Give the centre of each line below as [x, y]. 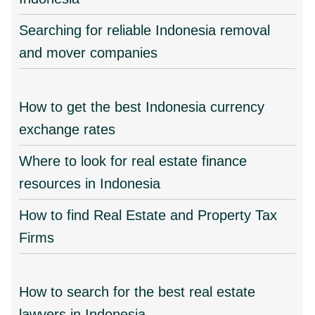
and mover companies [89, 53]
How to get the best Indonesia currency [142, 107]
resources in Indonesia [90, 184]
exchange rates [67, 129]
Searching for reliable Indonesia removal [145, 30]
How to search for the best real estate [137, 292]
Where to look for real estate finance [133, 161]
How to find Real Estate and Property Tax [148, 215]
